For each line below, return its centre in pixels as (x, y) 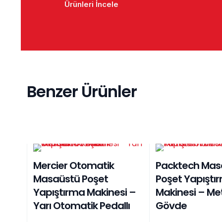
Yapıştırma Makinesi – (84, 192)
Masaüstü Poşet (71, 179)
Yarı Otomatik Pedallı (82, 205)
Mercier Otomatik (74, 165)
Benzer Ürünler (82, 91)
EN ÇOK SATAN (183, 157)
